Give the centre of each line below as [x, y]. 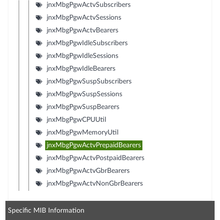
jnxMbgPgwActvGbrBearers [88, 171]
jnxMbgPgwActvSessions [84, 17]
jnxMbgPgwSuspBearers [83, 107]
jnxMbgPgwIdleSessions [82, 56]
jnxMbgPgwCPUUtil [76, 120]
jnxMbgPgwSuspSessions [84, 94]
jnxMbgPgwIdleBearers [81, 69]
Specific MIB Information [46, 210]
